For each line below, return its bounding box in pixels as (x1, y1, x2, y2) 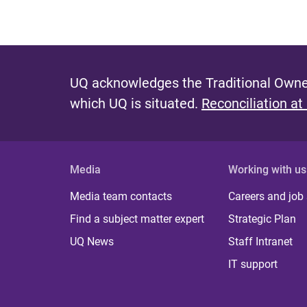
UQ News (70, 235, 114, 249)
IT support (228, 258, 278, 271)
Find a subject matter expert (70, 212, 204, 226)
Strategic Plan (228, 212, 297, 226)
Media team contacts (70, 190, 172, 204)
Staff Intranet (228, 235, 293, 249)
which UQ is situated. (70, 95, 201, 112)
